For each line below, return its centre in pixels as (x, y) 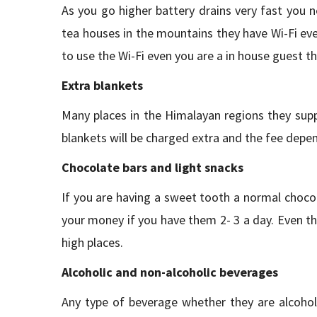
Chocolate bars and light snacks (152, 167)
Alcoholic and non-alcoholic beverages (170, 272)
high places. (92, 242)
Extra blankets (102, 85)
